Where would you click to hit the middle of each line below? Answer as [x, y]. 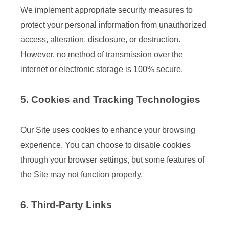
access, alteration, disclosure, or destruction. [100, 40]
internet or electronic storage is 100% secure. [102, 69]
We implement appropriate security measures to [107, 10]
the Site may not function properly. [82, 175]
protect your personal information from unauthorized [113, 25]
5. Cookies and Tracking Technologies [110, 99]
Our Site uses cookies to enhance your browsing [108, 130]
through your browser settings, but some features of [112, 160]
